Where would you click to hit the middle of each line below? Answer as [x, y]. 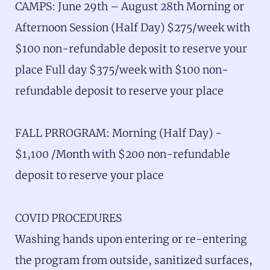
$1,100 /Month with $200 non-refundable [123, 155]
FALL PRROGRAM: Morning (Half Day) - [118, 133]
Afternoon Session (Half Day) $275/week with [133, 28]
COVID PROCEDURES [68, 218]
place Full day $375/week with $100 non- [122, 70]
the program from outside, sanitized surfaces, [134, 260]
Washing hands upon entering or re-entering [131, 239]
